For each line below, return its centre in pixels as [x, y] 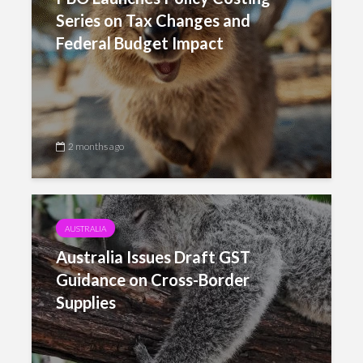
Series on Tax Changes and [153, 20]
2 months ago [96, 146]
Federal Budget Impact [140, 43]
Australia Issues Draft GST [153, 257]
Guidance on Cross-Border [153, 280]
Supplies [86, 302]
